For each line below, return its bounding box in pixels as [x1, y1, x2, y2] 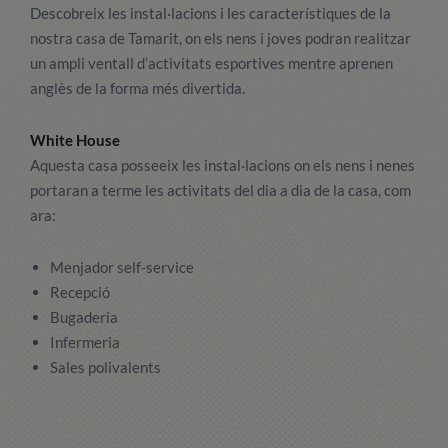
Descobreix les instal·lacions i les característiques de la [30, 4, 391, 22]
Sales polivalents [50, 358, 161, 376]
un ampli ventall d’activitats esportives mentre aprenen [30, 54, 393, 72]
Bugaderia [50, 308, 118, 326]
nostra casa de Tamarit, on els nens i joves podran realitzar [30, 29, 411, 47]
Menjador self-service [50, 258, 194, 276]
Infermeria [50, 333, 120, 351]
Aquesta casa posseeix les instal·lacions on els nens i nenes [30, 156, 415, 174]
